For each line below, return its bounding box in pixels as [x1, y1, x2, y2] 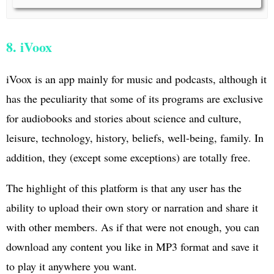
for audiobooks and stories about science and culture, [6, 110, 242, 125]
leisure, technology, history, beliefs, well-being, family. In [6, 130, 264, 145]
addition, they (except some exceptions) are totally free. [6, 149, 251, 165]
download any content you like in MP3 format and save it [6, 239, 259, 254]
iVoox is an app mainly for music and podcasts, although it [6, 71, 267, 86]
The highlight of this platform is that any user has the [6, 180, 242, 195]
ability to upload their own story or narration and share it [6, 199, 258, 215]
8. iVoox [6, 36, 52, 57]
